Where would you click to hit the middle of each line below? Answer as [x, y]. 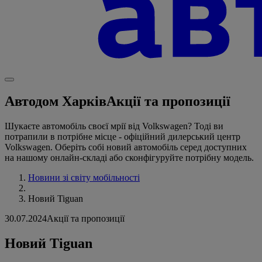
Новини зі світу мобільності [84, 178]
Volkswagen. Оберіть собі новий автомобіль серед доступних [126, 147]
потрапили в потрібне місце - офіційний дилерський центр [123, 137]
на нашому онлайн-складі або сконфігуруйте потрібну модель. [129, 158]
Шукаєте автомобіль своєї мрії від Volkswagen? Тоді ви [114, 126]
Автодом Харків [56, 101]
